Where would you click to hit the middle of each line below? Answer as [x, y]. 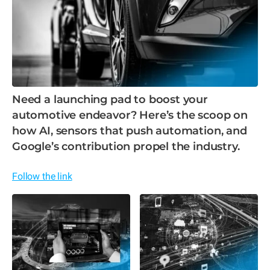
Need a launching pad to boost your [110, 100]
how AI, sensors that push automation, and [130, 131]
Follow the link [42, 177]
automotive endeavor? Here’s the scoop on [130, 115]
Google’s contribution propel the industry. [126, 147]
